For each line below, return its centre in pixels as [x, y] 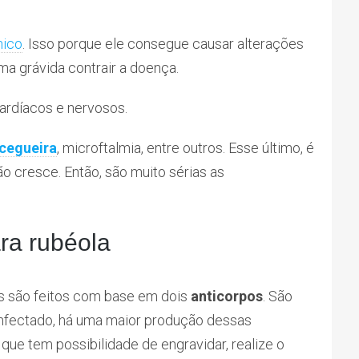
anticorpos [227, 296]
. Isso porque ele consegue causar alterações [163, 44]
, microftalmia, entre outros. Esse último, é [186, 148]
